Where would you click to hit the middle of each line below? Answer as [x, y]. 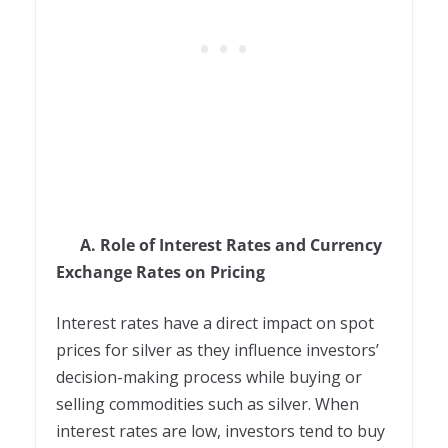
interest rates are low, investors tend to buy [220, 431]
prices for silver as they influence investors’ [217, 350]
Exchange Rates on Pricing [160, 272]
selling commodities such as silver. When [207, 404]
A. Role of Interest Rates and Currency [219, 245]
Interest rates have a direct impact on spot [215, 323]
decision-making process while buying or [209, 377]
